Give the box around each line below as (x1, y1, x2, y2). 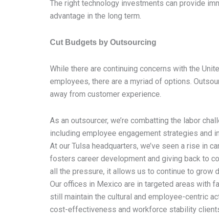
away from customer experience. (50, 89, 161, 99)
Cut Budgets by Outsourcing (50, 38, 156, 46)
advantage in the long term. (50, 11, 141, 21)
